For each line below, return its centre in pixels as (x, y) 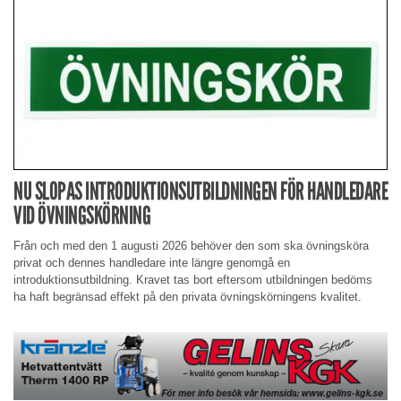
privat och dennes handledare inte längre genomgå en (152, 263)
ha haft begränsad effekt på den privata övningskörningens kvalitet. (188, 297)
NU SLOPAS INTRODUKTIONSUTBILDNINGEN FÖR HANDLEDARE (200, 191)
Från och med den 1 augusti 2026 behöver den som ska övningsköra (191, 246)
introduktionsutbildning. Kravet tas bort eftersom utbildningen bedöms (193, 280)
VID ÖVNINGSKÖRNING (82, 215)
